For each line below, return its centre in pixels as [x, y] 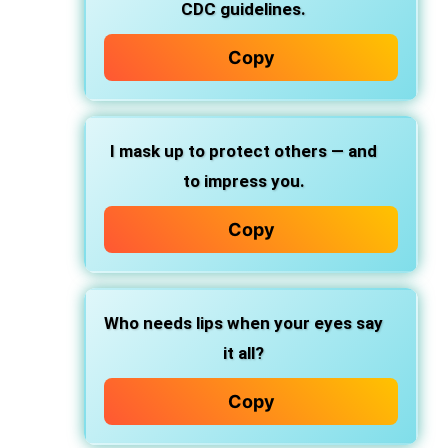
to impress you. [243, 181]
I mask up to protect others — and [243, 151]
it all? [243, 353]
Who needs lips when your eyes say [243, 323]
